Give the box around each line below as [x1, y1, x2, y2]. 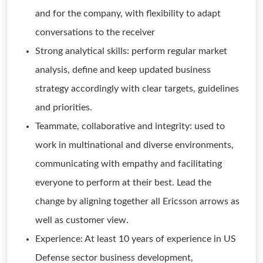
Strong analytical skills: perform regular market [35, 46, 227, 56]
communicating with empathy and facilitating [35, 159, 222, 168]
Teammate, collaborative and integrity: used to [35, 122, 225, 131]
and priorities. [35, 103, 92, 112]
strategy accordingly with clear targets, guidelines [35, 84, 239, 93]
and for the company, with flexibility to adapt [35, 9, 221, 18]
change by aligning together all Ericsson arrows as [35, 197, 240, 206]
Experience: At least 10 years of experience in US [35, 234, 236, 244]
